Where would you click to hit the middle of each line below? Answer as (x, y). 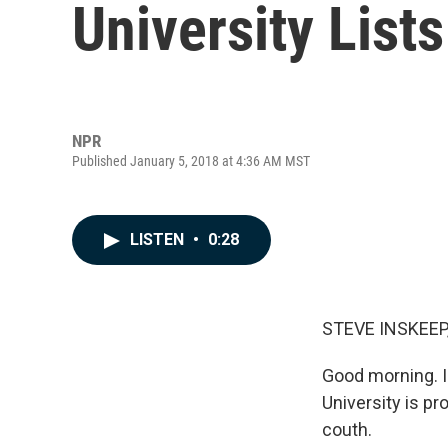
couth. (347, 429)
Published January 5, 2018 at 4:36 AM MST (191, 160)
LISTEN (159, 239)
